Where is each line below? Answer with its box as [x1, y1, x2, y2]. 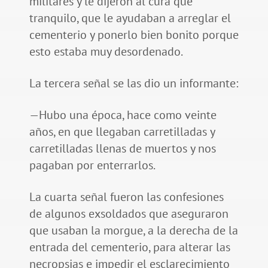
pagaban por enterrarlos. [29, 157, 156, 173]
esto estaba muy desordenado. [29, 44, 183, 60]
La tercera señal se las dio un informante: [29, 75, 238, 92]
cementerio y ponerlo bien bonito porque [29, 27, 239, 43]
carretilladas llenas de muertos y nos [29, 141, 216, 157]
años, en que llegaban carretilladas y [29, 124, 215, 140]
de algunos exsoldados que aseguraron [29, 206, 229, 222]
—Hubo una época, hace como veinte [29, 107, 217, 123]
